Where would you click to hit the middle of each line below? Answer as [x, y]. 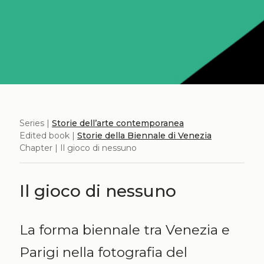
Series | [35, 123]
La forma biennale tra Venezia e [124, 230]
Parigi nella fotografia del [103, 252]
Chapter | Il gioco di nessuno [78, 148]
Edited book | [48, 135]
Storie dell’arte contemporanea [118, 123]
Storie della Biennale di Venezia [144, 135]
